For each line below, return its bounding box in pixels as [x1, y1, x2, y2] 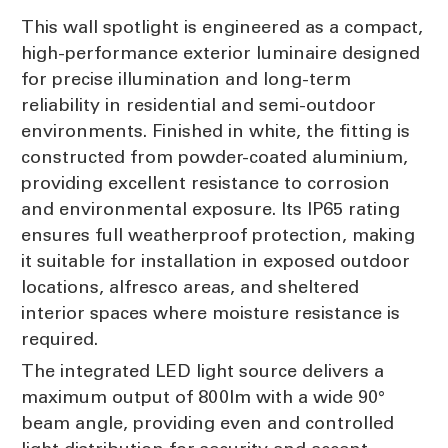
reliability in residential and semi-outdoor [21, 93, 376, 116]
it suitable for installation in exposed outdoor [21, 249, 410, 272]
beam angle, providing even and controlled [21, 411, 394, 434]
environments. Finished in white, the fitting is [21, 119, 410, 142]
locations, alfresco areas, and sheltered [21, 275, 359, 298]
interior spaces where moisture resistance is [21, 301, 400, 324]
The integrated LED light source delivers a [21, 359, 384, 382]
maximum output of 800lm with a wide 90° [21, 385, 385, 408]
